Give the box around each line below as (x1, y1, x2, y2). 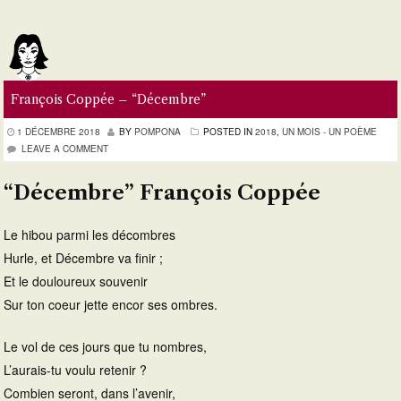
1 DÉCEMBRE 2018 (17, 125, 100, 139)
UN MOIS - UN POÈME (282, 125, 377, 139)
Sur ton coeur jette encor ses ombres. (4, 294, 218, 313)
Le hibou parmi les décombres (4, 225, 175, 243)
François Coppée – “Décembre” (11, 90, 206, 107)
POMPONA (134, 125, 181, 139)
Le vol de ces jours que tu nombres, (4, 337, 207, 355)
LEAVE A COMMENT (21, 142, 108, 156)
